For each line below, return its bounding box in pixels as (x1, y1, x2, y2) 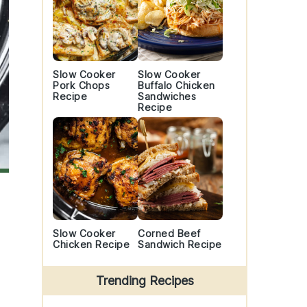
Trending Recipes (95, 273, 194, 288)
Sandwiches (138, 90, 196, 102)
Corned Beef (138, 228, 201, 239)
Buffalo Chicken (138, 79, 215, 91)
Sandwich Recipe (138, 238, 222, 250)
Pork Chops (53, 79, 110, 91)
